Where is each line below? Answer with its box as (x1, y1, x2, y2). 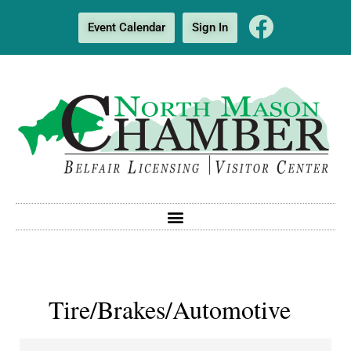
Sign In (192, 20, 228, 34)
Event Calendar (88, 20, 165, 34)
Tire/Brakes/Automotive (49, 292, 291, 327)
